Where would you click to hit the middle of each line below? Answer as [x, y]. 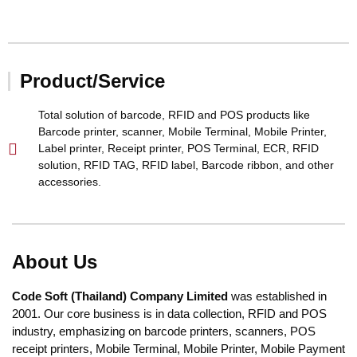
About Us [55, 262]
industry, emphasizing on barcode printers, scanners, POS [164, 331]
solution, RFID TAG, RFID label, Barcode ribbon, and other [186, 165]
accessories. [70, 182]
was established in [277, 296]
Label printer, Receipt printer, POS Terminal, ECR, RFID [178, 149]
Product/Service [92, 81]
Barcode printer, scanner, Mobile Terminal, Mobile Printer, [182, 132]
